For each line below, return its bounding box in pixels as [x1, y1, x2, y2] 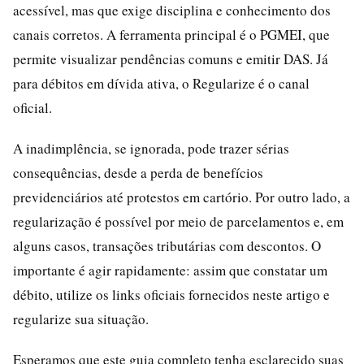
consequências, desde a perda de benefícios [13, 162, 263, 182]
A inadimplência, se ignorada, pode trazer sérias [13, 138, 289, 158]
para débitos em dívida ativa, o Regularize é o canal [13, 73, 310, 93]
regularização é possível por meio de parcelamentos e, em [13, 211, 344, 231]
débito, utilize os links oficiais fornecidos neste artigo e [13, 284, 330, 304]
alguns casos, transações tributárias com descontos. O [13, 236, 321, 255]
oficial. [13, 97, 52, 117]
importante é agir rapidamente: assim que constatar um [13, 260, 327, 279]
